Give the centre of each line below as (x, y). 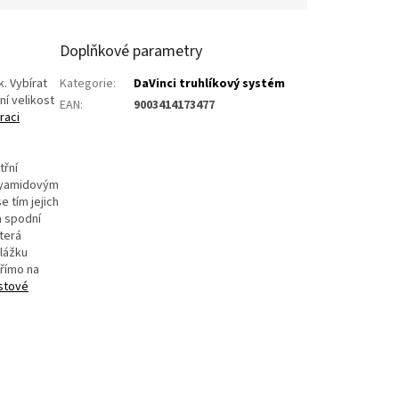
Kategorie (87, 83)
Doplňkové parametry (131, 51)
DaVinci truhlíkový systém (210, 83)
